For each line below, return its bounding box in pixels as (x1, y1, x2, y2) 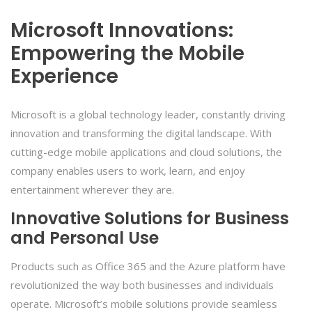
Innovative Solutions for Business (10, 206, 289, 230)
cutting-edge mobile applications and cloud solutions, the (10, 145, 282, 159)
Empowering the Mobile (10, 40, 244, 67)
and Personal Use (10, 226, 159, 249)
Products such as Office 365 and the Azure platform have (10, 259, 286, 273)
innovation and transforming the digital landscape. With (10, 126, 272, 140)
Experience (10, 63, 118, 90)
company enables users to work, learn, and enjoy (10, 164, 245, 178)
